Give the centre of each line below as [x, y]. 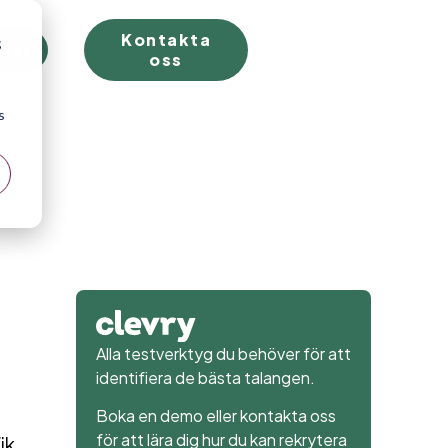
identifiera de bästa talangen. [205, 377]
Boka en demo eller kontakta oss [215, 415]
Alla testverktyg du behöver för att [223, 353]
